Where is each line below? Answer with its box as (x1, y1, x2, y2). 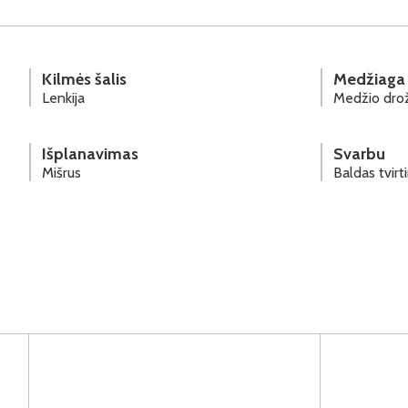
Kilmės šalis (42, 68, 127, 89)
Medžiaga (333, 68, 405, 89)
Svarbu (333, 143, 385, 164)
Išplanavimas (42, 143, 138, 164)
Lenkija (42, 88, 85, 107)
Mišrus (42, 163, 81, 181)
